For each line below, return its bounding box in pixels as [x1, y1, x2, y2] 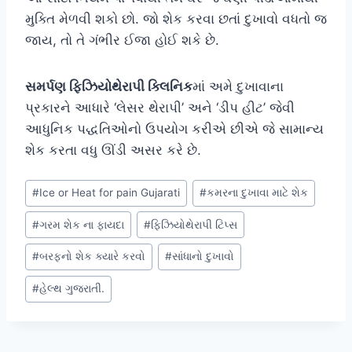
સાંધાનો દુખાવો [172, 250, 235, 263]
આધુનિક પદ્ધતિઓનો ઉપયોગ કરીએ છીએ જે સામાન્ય [25, 120, 324, 137]
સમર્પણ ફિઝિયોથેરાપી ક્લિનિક [25, 78, 192, 94]
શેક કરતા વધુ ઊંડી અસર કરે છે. [25, 141, 201, 158]
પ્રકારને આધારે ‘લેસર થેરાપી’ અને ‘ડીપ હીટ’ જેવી [25, 99, 295, 115]
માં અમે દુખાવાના [192, 78, 284, 94]
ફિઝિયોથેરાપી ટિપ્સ [151, 218, 238, 231]
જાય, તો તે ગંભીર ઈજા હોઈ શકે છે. [25, 31, 219, 48]
